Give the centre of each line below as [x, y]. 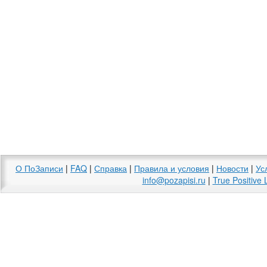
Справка [111, 168]
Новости [232, 168]
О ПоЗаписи [39, 168]
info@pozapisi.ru [174, 180]
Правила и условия [172, 168]
